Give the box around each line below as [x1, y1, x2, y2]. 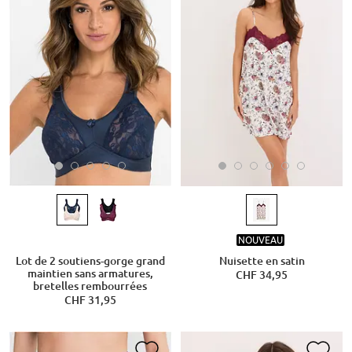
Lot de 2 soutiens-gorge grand [15, 254, 165, 267]
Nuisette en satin [218, 254, 305, 267]
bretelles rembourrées [33, 279, 148, 292]
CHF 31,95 [64, 293, 116, 306]
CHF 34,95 [236, 268, 288, 281]
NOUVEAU [237, 234, 283, 247]
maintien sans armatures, [27, 266, 153, 280]
